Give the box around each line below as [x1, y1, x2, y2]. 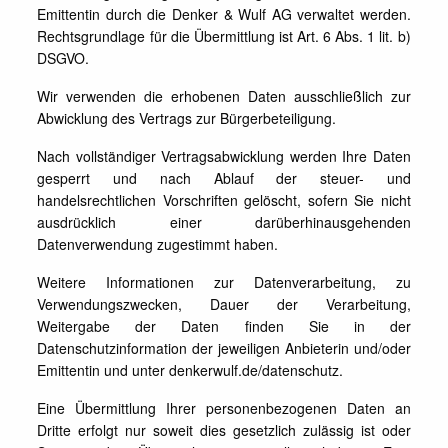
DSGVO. [37, 48, 90, 68]
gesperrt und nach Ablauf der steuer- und [37, 168, 411, 188]
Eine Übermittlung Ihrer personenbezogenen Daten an [37, 398, 411, 418]
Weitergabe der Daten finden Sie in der [37, 316, 411, 336]
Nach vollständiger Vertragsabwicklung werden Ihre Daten [37, 146, 411, 166]
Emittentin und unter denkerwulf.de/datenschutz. [37, 360, 344, 380]
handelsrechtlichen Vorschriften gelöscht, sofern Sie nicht [37, 190, 411, 210]
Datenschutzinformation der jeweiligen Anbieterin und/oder [37, 338, 411, 358]
